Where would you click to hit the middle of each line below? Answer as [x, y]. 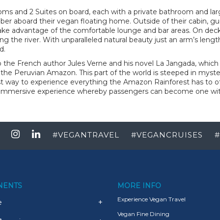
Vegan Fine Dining [143, 214]
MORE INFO [139, 186]
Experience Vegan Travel [151, 199]
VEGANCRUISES [170, 135]
